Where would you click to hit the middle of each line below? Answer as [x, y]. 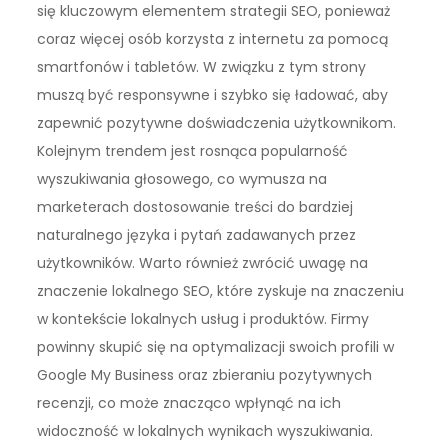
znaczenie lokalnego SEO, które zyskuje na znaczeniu [221, 290]
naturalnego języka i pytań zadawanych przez [197, 234]
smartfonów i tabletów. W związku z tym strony [202, 66]
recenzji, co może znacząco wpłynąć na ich [189, 402]
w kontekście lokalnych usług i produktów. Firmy [203, 318]
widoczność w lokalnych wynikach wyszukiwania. [205, 430]
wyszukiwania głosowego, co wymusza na [182, 178]
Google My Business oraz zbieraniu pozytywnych [205, 374]
